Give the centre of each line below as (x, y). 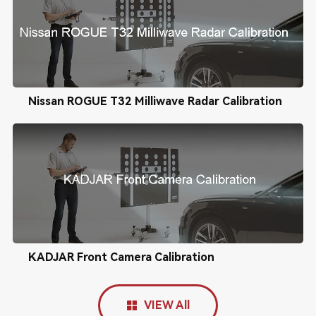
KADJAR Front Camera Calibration (121, 257)
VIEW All (166, 305)
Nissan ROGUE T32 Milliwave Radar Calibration (155, 101)
